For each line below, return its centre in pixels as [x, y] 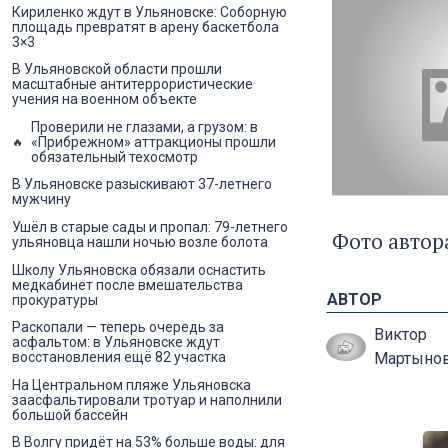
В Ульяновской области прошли [117, 69]
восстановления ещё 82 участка [119, 357]
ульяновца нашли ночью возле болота [140, 241]
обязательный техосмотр [114, 156]
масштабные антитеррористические [132, 84]
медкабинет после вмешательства [127, 284]
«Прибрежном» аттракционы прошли [153, 141]
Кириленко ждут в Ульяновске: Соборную [149, 11]
